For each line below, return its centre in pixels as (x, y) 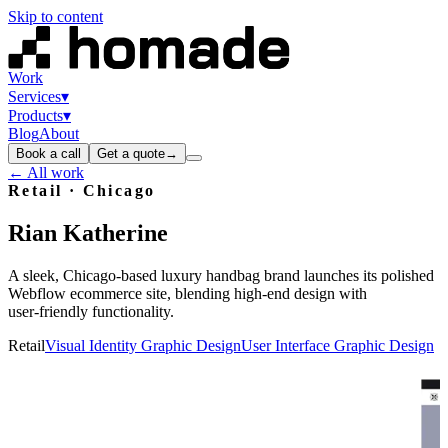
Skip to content (55, 16)
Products (35, 115)
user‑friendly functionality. (91, 311)
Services (34, 96)
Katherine (115, 232)
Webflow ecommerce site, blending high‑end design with (187, 293)
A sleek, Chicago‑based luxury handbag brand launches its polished (221, 275)
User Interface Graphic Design (337, 345)
